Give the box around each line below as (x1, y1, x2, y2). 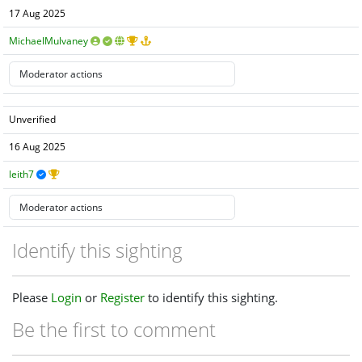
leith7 (9, 167, 35, 182)
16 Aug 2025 (9, 140, 66, 154)
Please (12, 289, 51, 306)
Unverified (9, 112, 57, 127)
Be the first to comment (12, 316, 216, 343)
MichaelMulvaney (9, 33, 89, 48)
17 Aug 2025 (9, 6, 66, 20)
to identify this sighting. (145, 289, 278, 306)
